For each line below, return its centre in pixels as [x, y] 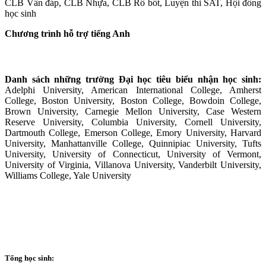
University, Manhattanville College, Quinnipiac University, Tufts [133, 144]
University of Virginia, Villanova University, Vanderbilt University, [133, 165]
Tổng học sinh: [29, 258]
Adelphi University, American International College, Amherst [133, 90]
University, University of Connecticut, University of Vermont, [133, 154]
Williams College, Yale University [68, 176]
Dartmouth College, [45, 133]
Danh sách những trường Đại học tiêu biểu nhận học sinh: [133, 80]
